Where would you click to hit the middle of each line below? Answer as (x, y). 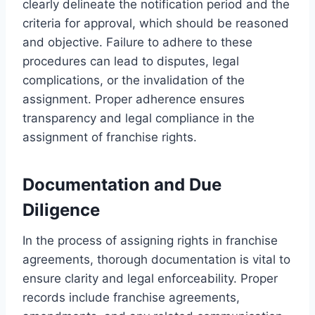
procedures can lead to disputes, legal (131, 61)
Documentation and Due (122, 184)
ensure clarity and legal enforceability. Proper (150, 278)
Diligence (61, 210)
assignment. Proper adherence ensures (134, 99)
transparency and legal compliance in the (139, 118)
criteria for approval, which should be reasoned (156, 23)
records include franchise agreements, (131, 297)
